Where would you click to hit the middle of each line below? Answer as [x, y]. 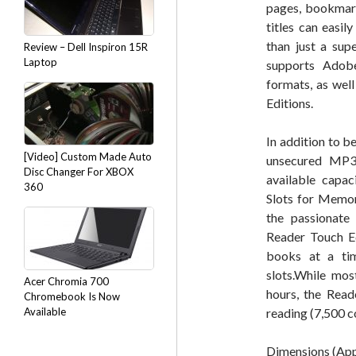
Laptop [41, 62]
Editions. [290, 103]
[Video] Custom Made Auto [88, 157]
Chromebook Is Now [72, 296]
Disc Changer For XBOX [79, 172]
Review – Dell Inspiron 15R [86, 47]
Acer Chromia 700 [66, 281]
